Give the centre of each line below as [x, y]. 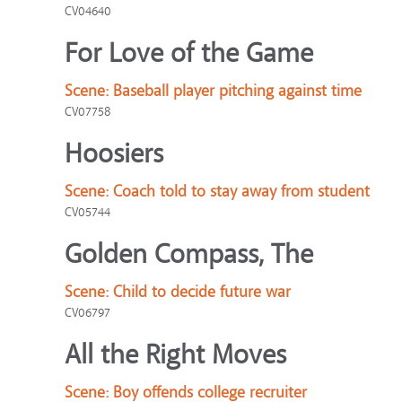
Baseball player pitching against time [237, 91]
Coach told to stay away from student [241, 192]
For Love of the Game [189, 53]
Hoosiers [114, 154]
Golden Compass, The [189, 254]
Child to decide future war [202, 292]
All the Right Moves [175, 355]
